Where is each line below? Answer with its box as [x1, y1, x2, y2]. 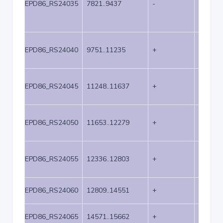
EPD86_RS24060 [25, 186, 78, 195]
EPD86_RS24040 [25, 45, 78, 55]
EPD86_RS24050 [25, 118, 78, 127]
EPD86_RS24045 [25, 82, 78, 91]
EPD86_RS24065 [25, 212, 78, 222]
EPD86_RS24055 [25, 154, 78, 164]
